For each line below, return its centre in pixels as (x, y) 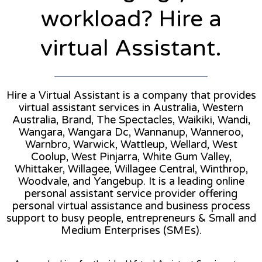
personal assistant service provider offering (131, 193)
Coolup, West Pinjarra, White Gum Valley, (131, 156)
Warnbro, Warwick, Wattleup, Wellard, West (131, 144)
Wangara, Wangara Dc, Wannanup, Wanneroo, (131, 132)
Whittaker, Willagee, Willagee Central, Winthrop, (131, 169)
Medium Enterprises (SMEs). (131, 230)
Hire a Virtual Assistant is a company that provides (131, 95)
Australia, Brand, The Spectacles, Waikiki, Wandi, (131, 120)
